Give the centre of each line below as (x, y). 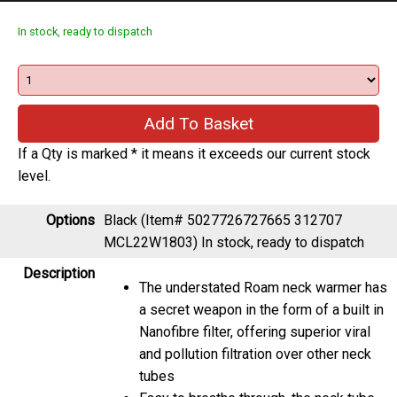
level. (34, 173)
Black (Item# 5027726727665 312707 (223, 217)
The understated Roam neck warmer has (263, 284)
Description (59, 270)
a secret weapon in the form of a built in (261, 307)
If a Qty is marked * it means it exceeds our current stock (194, 151)
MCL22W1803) (152, 239)
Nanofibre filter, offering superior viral (255, 329)
